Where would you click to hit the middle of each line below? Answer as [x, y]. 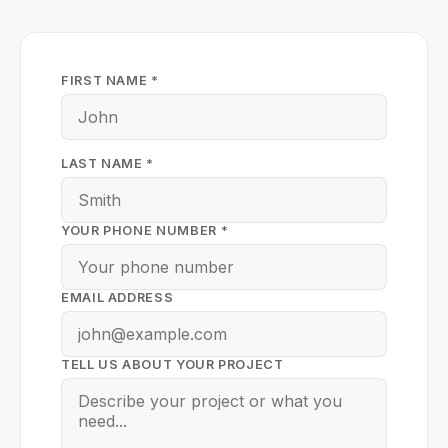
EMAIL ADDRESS [117, 297]
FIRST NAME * [110, 80]
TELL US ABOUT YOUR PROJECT [172, 364]
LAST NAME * [108, 163]
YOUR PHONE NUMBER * [145, 230]
